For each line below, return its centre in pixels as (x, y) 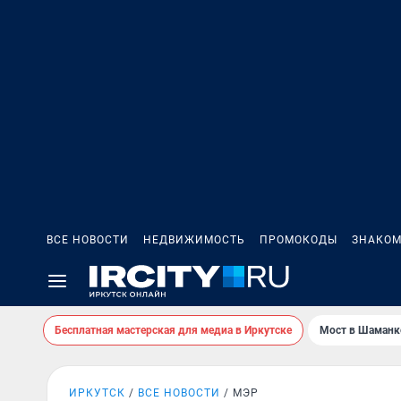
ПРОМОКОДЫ (299, 240)
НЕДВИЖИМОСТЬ (194, 240)
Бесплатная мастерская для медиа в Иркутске (173, 330)
